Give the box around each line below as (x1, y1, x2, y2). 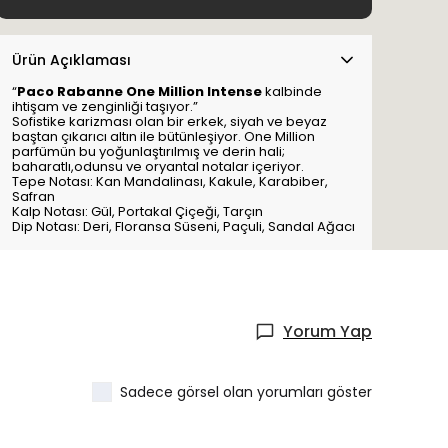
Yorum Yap (283, 320, 372, 344)
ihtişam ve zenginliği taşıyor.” (12, 97, 198, 117)
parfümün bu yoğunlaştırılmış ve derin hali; (12, 142, 285, 162)
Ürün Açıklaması (12, 50, 131, 71)
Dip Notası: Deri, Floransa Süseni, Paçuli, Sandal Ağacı (12, 217, 355, 237)
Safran (12, 187, 55, 207)
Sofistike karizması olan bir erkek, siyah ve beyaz (12, 112, 327, 132)
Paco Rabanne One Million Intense (17, 82, 262, 102)
